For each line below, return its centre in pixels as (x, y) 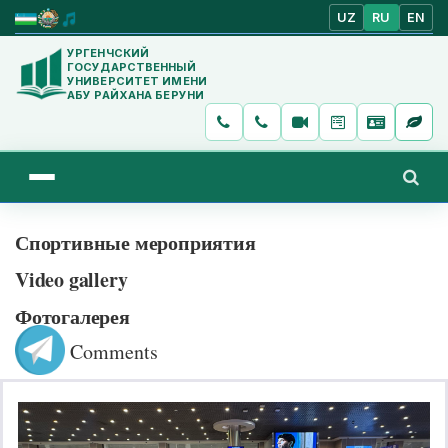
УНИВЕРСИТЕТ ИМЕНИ (137, 80)
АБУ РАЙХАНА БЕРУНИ (135, 94)
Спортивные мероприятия (135, 242)
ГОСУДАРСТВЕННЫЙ (131, 66)
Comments (111, 352)
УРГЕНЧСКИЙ (108, 52)
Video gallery (71, 279)
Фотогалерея (72, 316)
